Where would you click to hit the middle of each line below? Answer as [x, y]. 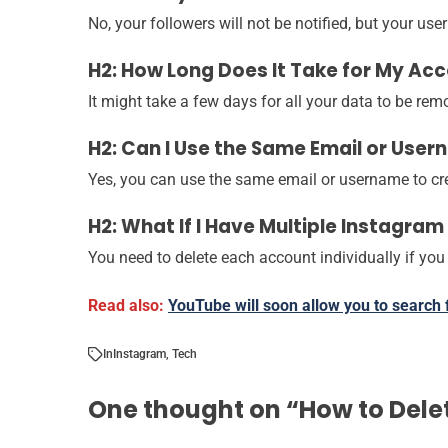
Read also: [128, 306]
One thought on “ [193, 410]
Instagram [139, 354]
